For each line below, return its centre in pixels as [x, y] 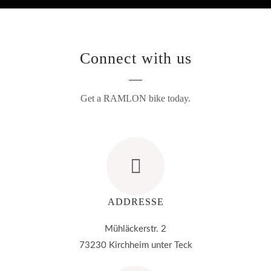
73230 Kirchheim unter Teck [135, 245]
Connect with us [135, 58]
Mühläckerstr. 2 [135, 229]
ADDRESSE [135, 202]
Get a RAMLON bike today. [135, 98]
